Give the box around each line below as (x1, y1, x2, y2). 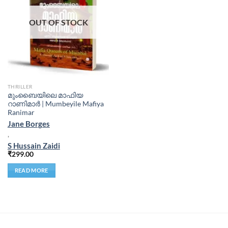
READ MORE (14, 166, 48, 174)
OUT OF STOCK (28, 17, 88, 27)
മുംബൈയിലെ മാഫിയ (7, 91, 83, 100)
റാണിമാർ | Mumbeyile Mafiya (7, 100, 104, 108)
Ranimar (7, 108, 35, 117)
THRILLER (7, 83, 33, 90)
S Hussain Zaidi (7, 140, 60, 150)
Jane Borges (7, 119, 50, 128)
